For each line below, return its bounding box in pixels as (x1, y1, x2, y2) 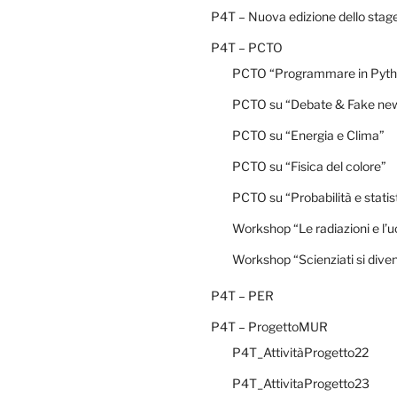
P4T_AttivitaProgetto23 (232, 375, 370, 391)
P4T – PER (211, 287, 274, 303)
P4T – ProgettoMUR (211, 318, 328, 334)
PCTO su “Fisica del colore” (232, 158, 386, 174)
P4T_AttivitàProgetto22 (232, 344, 369, 360)
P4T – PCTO (211, 39, 283, 55)
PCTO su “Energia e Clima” (232, 127, 385, 143)
